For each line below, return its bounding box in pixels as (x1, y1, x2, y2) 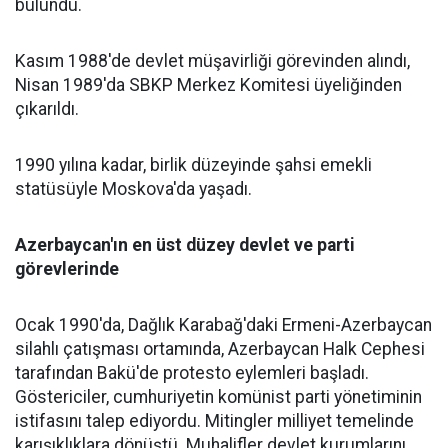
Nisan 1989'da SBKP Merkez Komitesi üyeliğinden (15, 75, 402, 95)
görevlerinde (15, 259, 119, 279)
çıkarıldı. (15, 99, 79, 119)
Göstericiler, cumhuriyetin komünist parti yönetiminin (15, 387, 422, 407)
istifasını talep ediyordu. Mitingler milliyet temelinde (15, 411, 414, 431)
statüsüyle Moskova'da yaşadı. (15, 179, 252, 199)
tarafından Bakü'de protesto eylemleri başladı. (15, 363, 369, 383)
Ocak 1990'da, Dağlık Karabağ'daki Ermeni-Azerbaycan (15, 315, 432, 335)
